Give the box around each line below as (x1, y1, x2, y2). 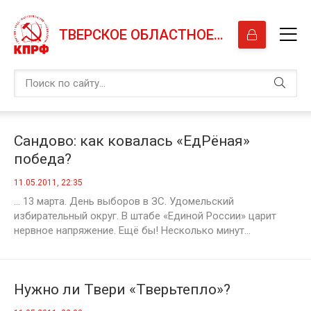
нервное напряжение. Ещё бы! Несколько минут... (14, 224, 251, 237)
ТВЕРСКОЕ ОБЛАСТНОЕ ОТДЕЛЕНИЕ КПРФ (214, 26, 224, 43)
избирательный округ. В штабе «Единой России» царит (14, 210, 276, 222)
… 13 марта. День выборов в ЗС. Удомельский (14, 195, 234, 208)
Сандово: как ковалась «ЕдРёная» (14, 133, 250, 149)
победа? (14, 151, 72, 167)
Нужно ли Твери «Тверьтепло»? (14, 281, 230, 298)
